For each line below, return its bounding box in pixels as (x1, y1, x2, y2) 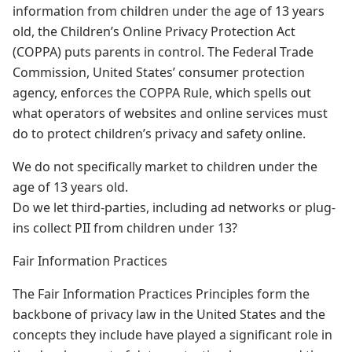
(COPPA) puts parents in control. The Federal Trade (13, 43, 313, 60)
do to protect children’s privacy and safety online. (13, 125, 306, 142)
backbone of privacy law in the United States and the (13, 306, 325, 323)
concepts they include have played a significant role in (13, 326, 332, 343)
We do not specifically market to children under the (13, 158, 317, 175)
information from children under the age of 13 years (13, 2, 324, 20)
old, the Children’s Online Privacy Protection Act (13, 23, 295, 40)
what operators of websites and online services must (13, 104, 328, 122)
